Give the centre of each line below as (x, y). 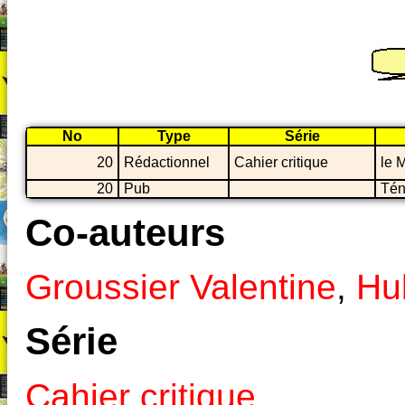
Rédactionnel (167, 162)
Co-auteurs (125, 232)
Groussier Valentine (181, 287)
